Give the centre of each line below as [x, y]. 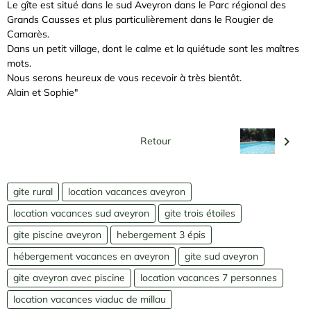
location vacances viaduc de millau [90, 300]
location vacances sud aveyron [81, 213]
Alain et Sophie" [42, 92]
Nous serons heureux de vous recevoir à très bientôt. [124, 77]
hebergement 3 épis [161, 235]
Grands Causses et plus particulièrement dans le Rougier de [140, 19]
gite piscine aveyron [57, 235]
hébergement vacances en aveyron [91, 257]
